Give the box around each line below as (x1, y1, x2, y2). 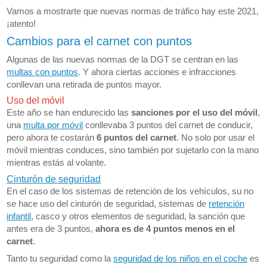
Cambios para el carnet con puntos (7, 35, 193, 48)
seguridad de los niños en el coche (113, 253, 248, 264)
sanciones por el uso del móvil (131, 107, 258, 118)
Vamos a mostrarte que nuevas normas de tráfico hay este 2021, (7, 5, 259, 16)
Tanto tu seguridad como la (7, 253, 114, 264)
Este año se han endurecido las (7, 107, 132, 118)
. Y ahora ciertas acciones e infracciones (78, 66, 237, 77)
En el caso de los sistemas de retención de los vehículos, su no (7, 185, 254, 196)
